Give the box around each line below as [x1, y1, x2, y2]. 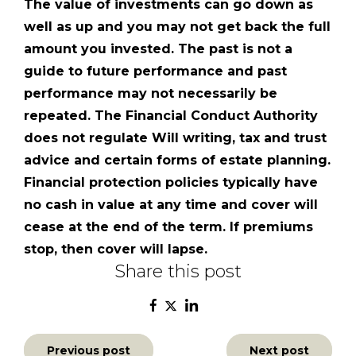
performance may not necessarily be [24, 86, 277, 102]
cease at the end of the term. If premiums [24, 219, 313, 235]
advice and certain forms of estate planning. [24, 153, 331, 168]
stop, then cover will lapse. [24, 242, 207, 257]
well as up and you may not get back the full [24, 19, 331, 35]
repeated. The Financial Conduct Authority [24, 108, 318, 124]
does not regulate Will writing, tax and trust [24, 130, 327, 146]
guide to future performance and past [24, 64, 287, 79]
